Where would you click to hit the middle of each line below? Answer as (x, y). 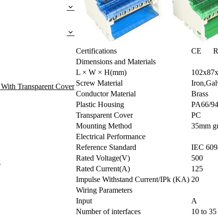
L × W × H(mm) (101, 72)
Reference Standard (106, 147)
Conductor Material (106, 93)
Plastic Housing (100, 104)
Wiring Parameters (104, 190)
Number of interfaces (108, 211)
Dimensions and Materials (116, 61)
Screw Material (99, 83)
